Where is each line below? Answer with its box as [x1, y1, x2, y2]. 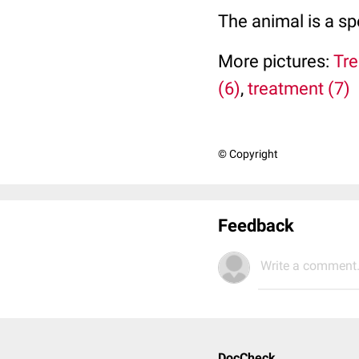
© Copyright [218, 147, 278, 160]
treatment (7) [248, 79, 350, 99]
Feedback [218, 216, 294, 236]
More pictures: [218, 51, 333, 71]
